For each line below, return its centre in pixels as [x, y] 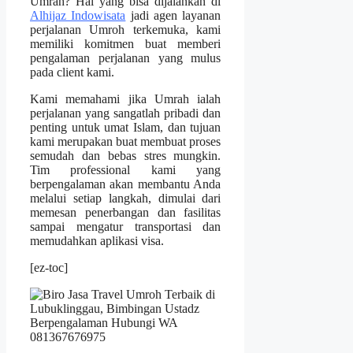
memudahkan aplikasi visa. [97, 241]
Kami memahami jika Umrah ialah [126, 99]
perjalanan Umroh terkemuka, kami [126, 30]
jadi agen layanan [173, 16]
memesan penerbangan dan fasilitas [126, 213]
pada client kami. [72, 72]
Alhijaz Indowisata [78, 16]
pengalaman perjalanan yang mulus [126, 58]
